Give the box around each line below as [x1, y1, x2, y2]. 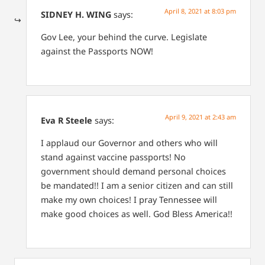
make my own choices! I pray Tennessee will [41, 194, 217, 206]
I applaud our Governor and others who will [41, 137, 218, 149]
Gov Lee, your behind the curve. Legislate [41, 31, 207, 43]
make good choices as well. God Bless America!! [41, 208, 232, 220]
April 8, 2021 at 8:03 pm [164, 6, 236, 15]
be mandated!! [41, 180, 99, 192]
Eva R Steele [41, 114, 92, 126]
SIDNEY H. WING [41, 8, 111, 20]
